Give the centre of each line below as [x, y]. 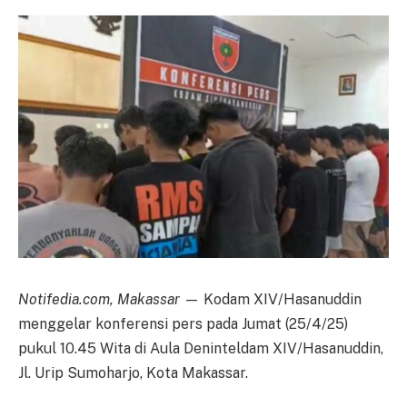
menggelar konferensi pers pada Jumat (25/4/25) [183, 323]
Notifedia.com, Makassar [101, 299]
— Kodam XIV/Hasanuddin [273, 299]
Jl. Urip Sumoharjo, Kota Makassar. [133, 372]
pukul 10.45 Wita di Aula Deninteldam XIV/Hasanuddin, [201, 348]
